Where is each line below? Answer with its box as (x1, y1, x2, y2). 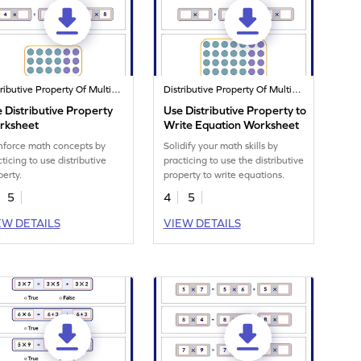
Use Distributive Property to (164, 104, 307, 118)
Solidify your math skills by (164, 140, 279, 152)
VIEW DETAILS (163, 217, 241, 230)
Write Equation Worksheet (164, 118, 300, 132)
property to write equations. (164, 169, 285, 181)
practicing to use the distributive (164, 155, 305, 167)
